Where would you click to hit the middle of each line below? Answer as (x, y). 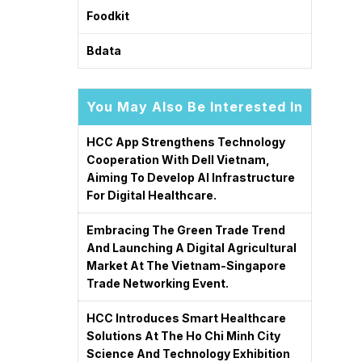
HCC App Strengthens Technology (186, 142)
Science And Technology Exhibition (188, 354)
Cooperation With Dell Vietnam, (178, 160)
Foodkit (108, 16)
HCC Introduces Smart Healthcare (186, 318)
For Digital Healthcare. (152, 195)
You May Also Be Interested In (195, 107)
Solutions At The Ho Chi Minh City (183, 336)
